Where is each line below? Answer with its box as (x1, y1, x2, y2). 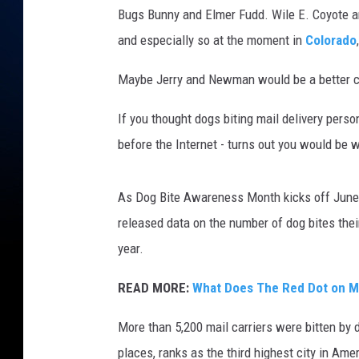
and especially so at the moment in (118, 32, 305, 49)
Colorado (305, 32, 357, 49)
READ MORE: (118, 280, 192, 296)
